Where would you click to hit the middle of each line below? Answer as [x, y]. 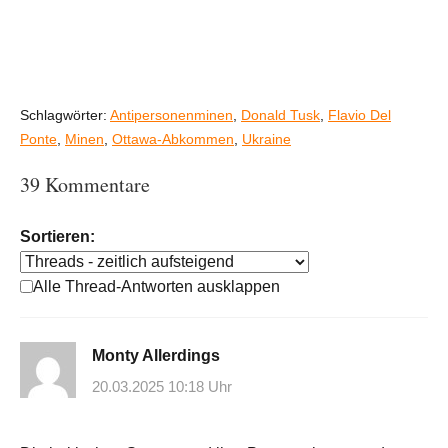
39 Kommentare [85, 184]
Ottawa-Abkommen [173, 138]
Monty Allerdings [156, 355]
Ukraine [266, 138]
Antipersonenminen [171, 114]
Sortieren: [57, 236]
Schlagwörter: [65, 114]
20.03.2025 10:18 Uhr [162, 387]
